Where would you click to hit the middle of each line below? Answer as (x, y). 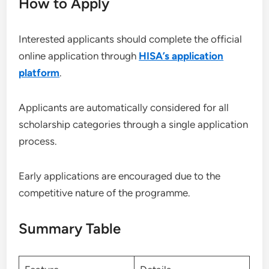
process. (38, 141)
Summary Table (70, 228)
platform (39, 72)
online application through (79, 56)
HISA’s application (181, 56)
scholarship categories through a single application (134, 124)
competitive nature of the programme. (105, 192)
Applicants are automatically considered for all (124, 107)
